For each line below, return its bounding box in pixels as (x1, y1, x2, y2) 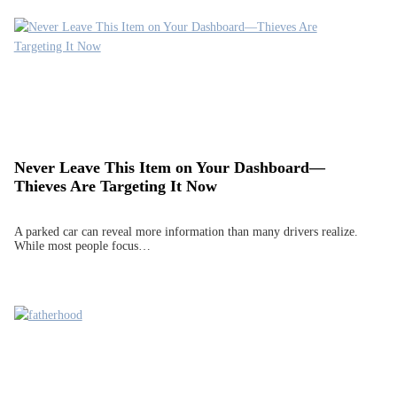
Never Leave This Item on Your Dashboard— (13, 159, 325, 177)
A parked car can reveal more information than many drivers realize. (13, 224, 358, 238)
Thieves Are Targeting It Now (13, 177, 217, 196)
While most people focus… (13, 238, 151, 253)
